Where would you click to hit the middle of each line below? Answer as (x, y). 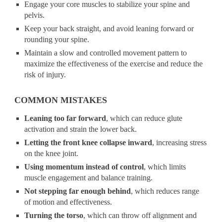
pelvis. (35, 15)
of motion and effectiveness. (68, 202)
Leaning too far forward (65, 118)
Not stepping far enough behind (78, 191)
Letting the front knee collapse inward (88, 142)
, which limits (165, 167)
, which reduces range (165, 191)
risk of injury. (45, 75)
